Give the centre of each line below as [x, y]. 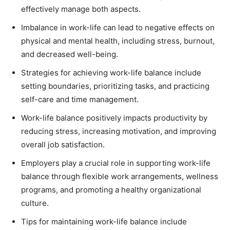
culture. [35, 203]
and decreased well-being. [70, 54]
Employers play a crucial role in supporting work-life [116, 163]
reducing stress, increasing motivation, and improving [119, 131]
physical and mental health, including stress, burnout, [118, 41]
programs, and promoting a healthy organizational [111, 190]
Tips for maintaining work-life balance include [104, 222]
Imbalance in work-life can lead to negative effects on [118, 27]
